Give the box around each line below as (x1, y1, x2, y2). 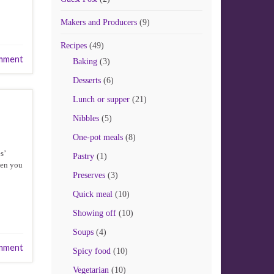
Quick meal (72, 190, 113, 199)
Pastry (72, 152, 94, 161)
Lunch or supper (72, 95, 130, 104)
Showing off (72, 209, 116, 218)
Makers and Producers (60, 18, 137, 27)
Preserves (72, 171, 105, 180)
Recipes (60, 41, 87, 50)
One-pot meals (72, 133, 123, 142)
